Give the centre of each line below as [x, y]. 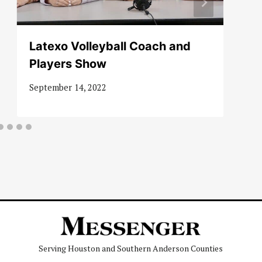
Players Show [69, 63]
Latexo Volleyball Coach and [110, 46]
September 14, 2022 [68, 88]
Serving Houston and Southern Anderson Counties [131, 249]
